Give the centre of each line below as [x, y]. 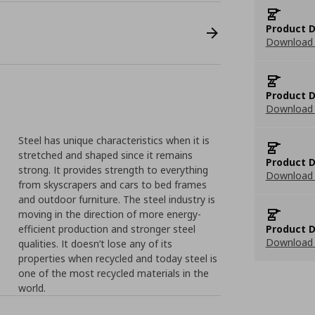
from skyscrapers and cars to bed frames [113, 185]
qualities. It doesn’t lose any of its [96, 244]
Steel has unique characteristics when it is [114, 140]
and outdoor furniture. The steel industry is [117, 199]
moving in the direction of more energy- [110, 214]
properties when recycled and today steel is [118, 258]
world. [32, 288]
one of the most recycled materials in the [114, 273]
